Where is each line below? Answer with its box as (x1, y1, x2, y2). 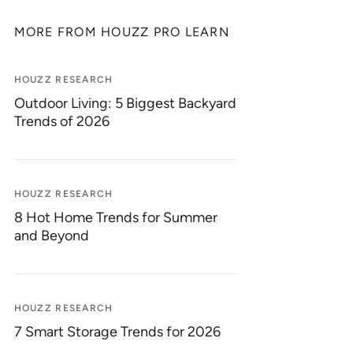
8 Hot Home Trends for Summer (13, 209, 217, 226)
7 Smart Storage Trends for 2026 (13, 323, 221, 340)
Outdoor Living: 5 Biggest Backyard (13, 95, 236, 112)
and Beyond (13, 227, 89, 244)
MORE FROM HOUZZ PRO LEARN (13, 24, 229, 39)
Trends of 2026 (13, 113, 110, 130)
